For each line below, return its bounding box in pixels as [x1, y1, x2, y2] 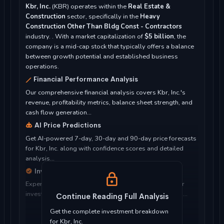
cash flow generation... [25, 107, 91, 117]
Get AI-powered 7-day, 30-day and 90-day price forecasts [25, 133, 196, 143]
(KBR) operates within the [50, 2, 128, 11]
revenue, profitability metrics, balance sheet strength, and [25, 97, 192, 107]
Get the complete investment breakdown [50, 207, 168, 216]
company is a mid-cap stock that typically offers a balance [25, 42, 194, 51]
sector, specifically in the [65, 12, 140, 21]
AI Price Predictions [32, 121, 101, 130]
